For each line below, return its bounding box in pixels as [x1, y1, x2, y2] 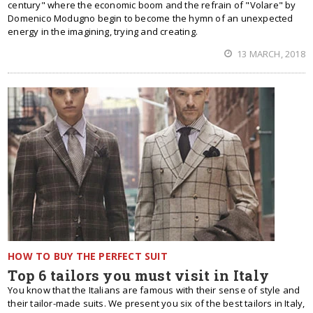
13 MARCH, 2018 [234, 48, 305, 60]
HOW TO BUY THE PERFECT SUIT [8, 249, 168, 263]
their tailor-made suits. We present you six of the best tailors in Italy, [8, 297, 305, 310]
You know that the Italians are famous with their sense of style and [8, 284, 300, 296]
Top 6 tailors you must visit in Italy [8, 266, 270, 284]
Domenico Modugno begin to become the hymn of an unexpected [8, 12, 293, 24]
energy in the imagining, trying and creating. [8, 25, 198, 38]
